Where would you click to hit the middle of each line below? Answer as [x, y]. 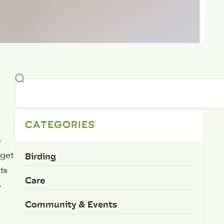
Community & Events [71, 204]
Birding [40, 156]
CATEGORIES [60, 124]
